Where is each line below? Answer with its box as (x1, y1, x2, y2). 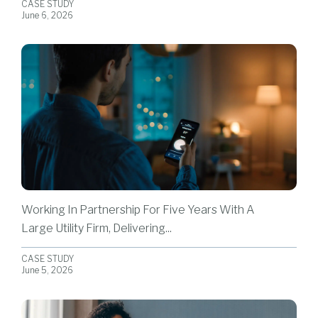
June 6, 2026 (21, 9, 73, 21)
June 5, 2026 (21, 265, 73, 276)
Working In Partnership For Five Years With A (21, 202, 254, 216)
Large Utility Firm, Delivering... (21, 221, 172, 235)
